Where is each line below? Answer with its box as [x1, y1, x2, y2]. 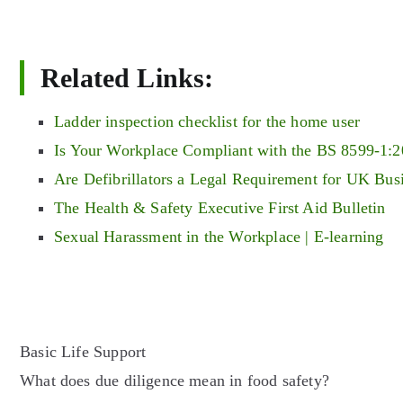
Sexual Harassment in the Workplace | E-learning [54, 227, 384, 246]
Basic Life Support [20, 342, 147, 361]
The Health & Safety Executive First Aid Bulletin [54, 198, 386, 217]
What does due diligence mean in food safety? [20, 371, 329, 390]
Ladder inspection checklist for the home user [54, 112, 361, 130]
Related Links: [40, 63, 214, 93]
